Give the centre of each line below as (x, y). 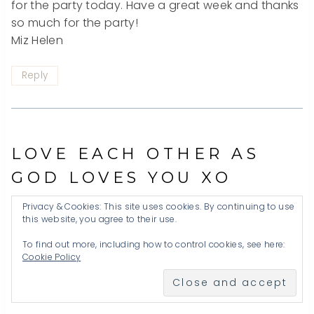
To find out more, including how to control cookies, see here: (154, 244)
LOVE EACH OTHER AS (135, 154)
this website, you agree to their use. (100, 219)
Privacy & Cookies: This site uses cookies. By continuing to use (159, 206)
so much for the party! (75, 22)
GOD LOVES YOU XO (121, 178)
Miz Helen (37, 40)
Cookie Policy (52, 257)
